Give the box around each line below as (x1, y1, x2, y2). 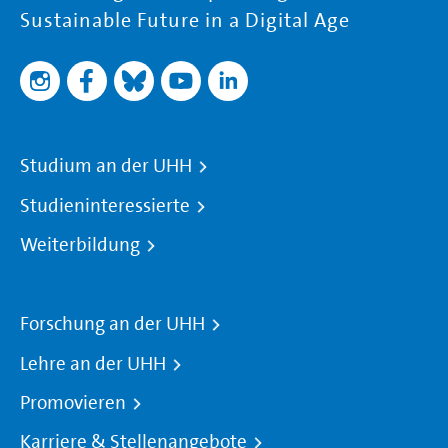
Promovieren (20, 389, 126, 416)
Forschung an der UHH (20, 311, 205, 338)
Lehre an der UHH (20, 350, 166, 377)
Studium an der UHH (20, 153, 192, 180)
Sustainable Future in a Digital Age (20, 7, 350, 35)
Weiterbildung (20, 232, 140, 259)
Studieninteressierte (20, 192, 190, 219)
